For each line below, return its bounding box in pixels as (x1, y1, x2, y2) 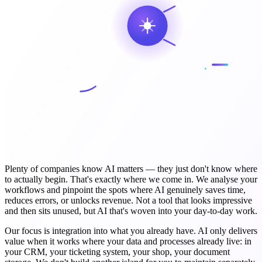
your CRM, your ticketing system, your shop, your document (5, 247, 230, 257)
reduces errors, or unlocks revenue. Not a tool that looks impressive (5, 195, 252, 206)
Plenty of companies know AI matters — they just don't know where (5, 164, 257, 174)
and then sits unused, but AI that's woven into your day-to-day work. (5, 206, 257, 216)
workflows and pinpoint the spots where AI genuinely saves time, (5, 185, 246, 195)
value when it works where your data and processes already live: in (5, 236, 251, 247)
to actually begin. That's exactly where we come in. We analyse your (5, 174, 257, 185)
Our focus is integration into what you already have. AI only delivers (5, 226, 257, 236)
